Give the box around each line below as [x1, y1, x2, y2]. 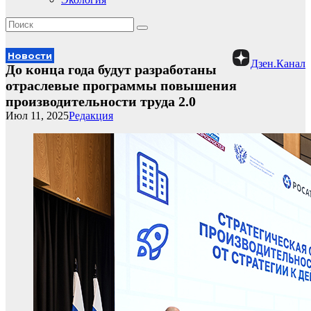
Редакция [69, 110, 113, 121]
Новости [8, 50, 52, 61]
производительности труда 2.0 [6, 94, 196, 109]
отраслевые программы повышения [6, 78, 237, 93]
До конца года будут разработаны [6, 62, 217, 77]
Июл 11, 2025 [6, 110, 69, 121]
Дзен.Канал [251, 58, 305, 69]
